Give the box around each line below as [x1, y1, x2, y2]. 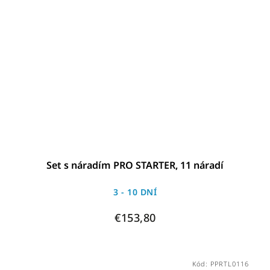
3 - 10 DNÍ [113, 186, 157, 198]
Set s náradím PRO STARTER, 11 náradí [46, 159, 224, 172]
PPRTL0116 [210, 259, 249, 269]
